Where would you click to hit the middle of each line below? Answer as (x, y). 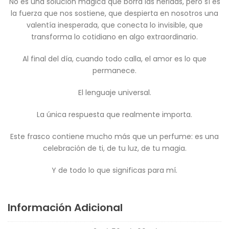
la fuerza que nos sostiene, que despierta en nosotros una (114, 13)
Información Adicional (65, 207)
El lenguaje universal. (114, 92)
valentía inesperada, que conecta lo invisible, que (114, 25)
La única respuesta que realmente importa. (114, 114)
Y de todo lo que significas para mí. (114, 170)
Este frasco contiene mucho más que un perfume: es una (114, 136)
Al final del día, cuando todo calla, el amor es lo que (114, 59)
